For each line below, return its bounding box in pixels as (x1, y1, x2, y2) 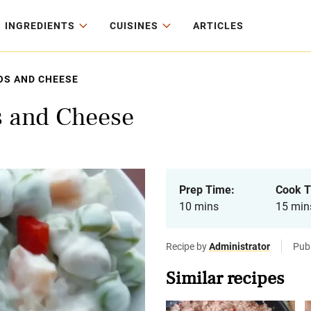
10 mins (179, 200, 219, 213)
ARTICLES (193, 20, 244, 31)
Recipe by (166, 241, 209, 252)
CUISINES (110, 20, 158, 31)
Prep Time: (179, 183, 235, 196)
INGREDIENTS (5, 20, 75, 31)
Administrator (209, 241, 270, 252)
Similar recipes (166, 269, 284, 287)
